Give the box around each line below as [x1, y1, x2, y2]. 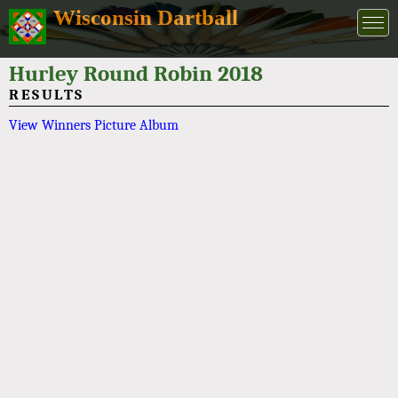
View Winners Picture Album [9, 117, 179, 133]
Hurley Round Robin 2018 [9, 60, 263, 86]
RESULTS [9, 86, 84, 103]
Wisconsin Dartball [53, 5, 238, 29]
